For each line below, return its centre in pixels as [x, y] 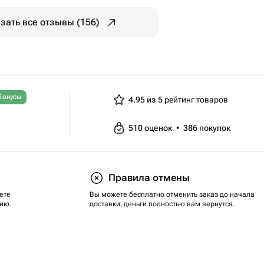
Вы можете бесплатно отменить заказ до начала [172, 194]
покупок [214, 128]
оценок [159, 128]
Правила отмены [149, 178]
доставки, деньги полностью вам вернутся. [162, 204]
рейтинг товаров [195, 100]
